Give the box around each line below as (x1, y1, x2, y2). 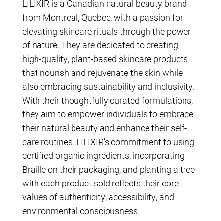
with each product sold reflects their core (22, 177, 179, 189)
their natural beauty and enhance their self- (22, 121, 187, 134)
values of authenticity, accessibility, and (22, 190, 174, 203)
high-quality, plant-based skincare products (22, 52, 188, 65)
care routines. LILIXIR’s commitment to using (22, 135, 194, 147)
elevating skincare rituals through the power (22, 25, 191, 37)
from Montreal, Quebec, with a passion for (22, 11, 183, 23)
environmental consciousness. (22, 204, 140, 217)
